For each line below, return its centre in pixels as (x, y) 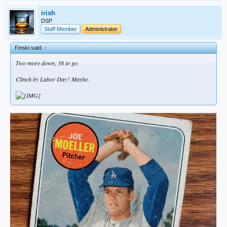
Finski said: (29, 48)
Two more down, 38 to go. (47, 63)
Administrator (101, 29)
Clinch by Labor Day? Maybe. (52, 79)
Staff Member (61, 29)
